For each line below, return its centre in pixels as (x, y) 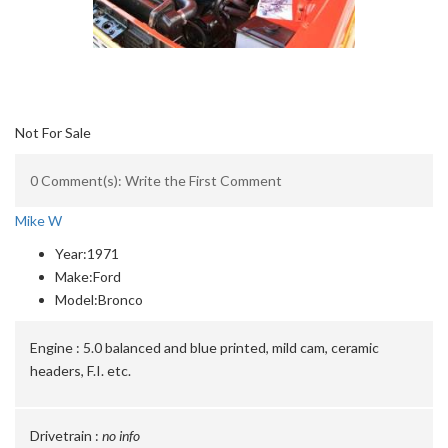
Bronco (120, 299)
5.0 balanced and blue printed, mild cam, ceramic (231, 347)
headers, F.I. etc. (80, 370)
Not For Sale (53, 132)
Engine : (55, 347)
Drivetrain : (64, 435)
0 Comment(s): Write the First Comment (156, 180)
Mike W (38, 220)
